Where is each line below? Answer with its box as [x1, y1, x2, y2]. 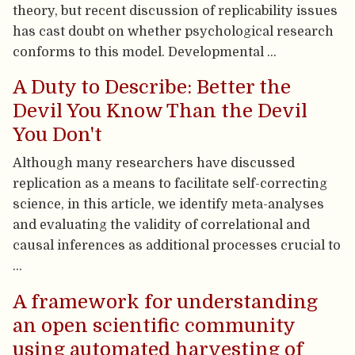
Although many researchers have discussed [13, 155, 296, 171]
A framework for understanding [13, 290, 319, 313]
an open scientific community [13, 314, 296, 337]
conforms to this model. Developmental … [13, 44, 277, 60]
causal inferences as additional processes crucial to [13, 238, 342, 254]
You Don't [13, 124, 103, 147]
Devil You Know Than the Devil [13, 100, 308, 123]
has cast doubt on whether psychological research [13, 24, 334, 40]
